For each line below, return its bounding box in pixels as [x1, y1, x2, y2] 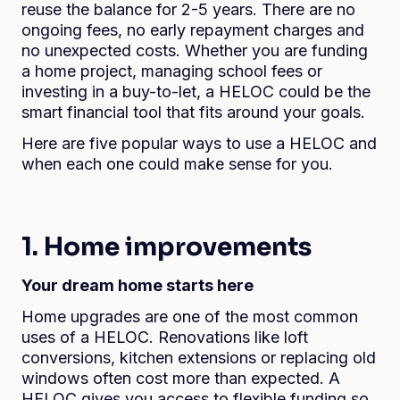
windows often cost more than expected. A [21, 369, 340, 387]
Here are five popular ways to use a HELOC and [21, 134, 377, 153]
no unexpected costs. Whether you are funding [21, 41, 368, 60]
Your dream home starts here [21, 276, 254, 295]
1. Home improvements [21, 231, 312, 262]
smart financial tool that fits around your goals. [21, 103, 365, 121]
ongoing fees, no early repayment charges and [21, 21, 364, 39]
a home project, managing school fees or [21, 62, 322, 80]
